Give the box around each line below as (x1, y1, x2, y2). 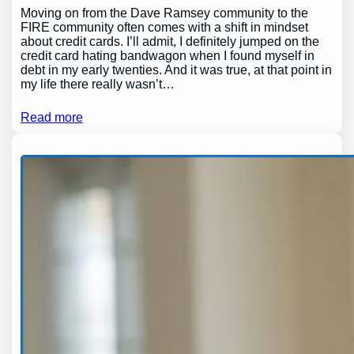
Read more (20, 111, 83, 125)
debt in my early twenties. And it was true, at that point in (20, 63, 332, 77)
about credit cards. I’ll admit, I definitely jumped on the (20, 35, 319, 49)
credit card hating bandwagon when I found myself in (20, 49, 314, 63)
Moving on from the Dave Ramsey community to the (20, 6, 308, 21)
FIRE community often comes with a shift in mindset (20, 21, 308, 35)
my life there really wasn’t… (20, 77, 175, 92)
